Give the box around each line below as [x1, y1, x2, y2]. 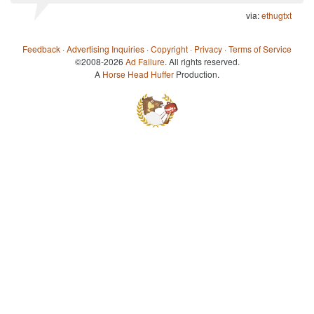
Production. [174, 68, 219, 81]
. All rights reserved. [164, 55, 240, 68]
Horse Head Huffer [102, 68, 174, 81]
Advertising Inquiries [67, 43, 144, 55]
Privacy [194, 43, 222, 55]
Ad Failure [125, 55, 165, 68]
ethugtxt [261, 9, 292, 22]
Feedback [22, 43, 60, 55]
